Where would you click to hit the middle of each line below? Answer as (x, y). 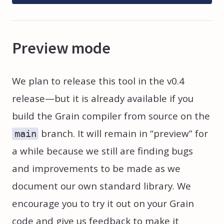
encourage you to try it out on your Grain (103, 204)
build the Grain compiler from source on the (111, 116)
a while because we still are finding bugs (102, 151)
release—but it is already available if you (103, 99)
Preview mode (61, 48)
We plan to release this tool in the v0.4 (98, 81)
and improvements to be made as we (96, 169)
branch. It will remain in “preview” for (123, 134)
